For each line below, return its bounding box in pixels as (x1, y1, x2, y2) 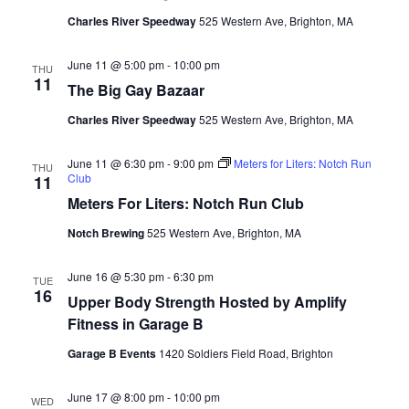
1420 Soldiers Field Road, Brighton (158, 345, 333, 362)
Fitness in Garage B (67, 313, 204, 335)
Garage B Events (67, 345, 159, 362)
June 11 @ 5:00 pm (67, 57, 164, 73)
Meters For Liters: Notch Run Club (67, 193, 304, 215)
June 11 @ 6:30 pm (67, 155, 164, 172)
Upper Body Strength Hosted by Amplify (67, 291, 347, 313)
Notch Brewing (67, 225, 147, 242)
